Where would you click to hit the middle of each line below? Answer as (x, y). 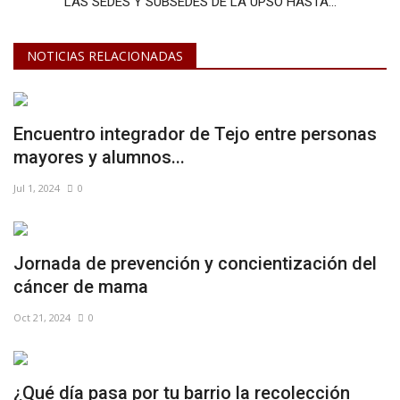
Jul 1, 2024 (37, 187)
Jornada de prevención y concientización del (195, 263)
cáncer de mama (81, 286)
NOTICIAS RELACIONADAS (105, 55)
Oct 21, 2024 (42, 317)
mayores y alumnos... (99, 157)
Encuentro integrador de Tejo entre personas (195, 133)
